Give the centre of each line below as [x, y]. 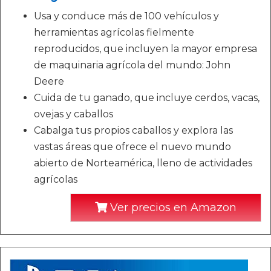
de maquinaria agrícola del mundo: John [132, 65]
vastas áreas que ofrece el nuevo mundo [132, 147]
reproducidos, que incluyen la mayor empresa [145, 49]
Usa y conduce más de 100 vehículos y [126, 16]
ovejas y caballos [73, 114]
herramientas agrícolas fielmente [114, 32]
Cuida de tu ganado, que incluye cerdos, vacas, [147, 98]
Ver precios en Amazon [172, 207]
